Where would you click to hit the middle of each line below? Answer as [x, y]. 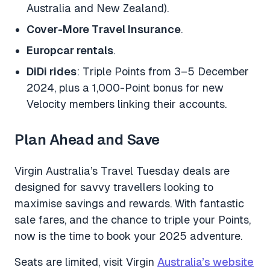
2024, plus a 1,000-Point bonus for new [125, 88]
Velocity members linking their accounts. [127, 104]
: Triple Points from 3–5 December [163, 72]
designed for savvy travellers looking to [114, 187]
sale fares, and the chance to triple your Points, [133, 220]
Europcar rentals [70, 51]
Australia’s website [206, 262]
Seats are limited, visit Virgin [86, 262]
